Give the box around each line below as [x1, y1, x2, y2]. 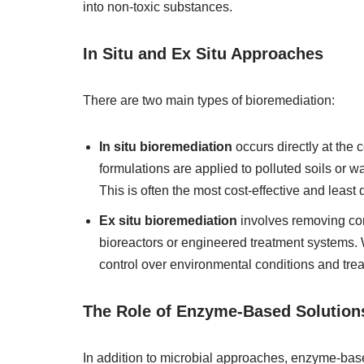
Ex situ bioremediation [99, 214, 237, 227]
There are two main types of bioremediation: [83, 93, 335, 107]
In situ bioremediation [99, 140, 232, 154]
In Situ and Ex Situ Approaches [83, 45, 323, 63]
